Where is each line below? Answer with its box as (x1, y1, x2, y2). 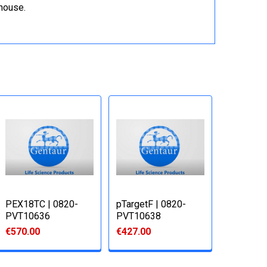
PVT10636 (5, 210, 51, 222)
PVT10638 (116, 210, 162, 222)
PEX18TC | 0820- (5, 198, 79, 210)
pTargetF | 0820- (116, 198, 187, 210)
